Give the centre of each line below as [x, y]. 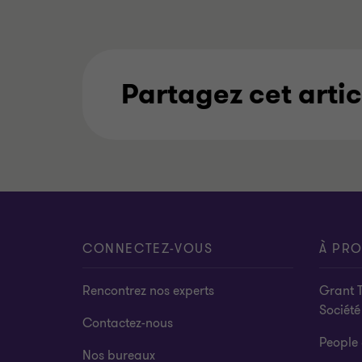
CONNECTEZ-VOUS [148, 249]
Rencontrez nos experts [148, 291]
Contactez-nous [128, 323]
